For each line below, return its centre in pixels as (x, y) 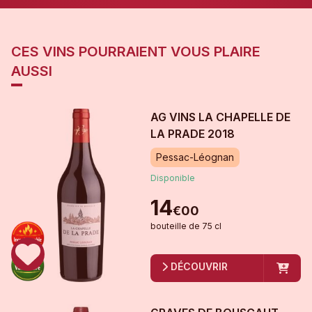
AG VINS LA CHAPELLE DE (220, 117)
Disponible (173, 178)
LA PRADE (178, 134)
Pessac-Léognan (195, 157)
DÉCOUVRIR (199, 267)
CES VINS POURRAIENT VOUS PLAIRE (136, 52)
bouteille (169, 226)
